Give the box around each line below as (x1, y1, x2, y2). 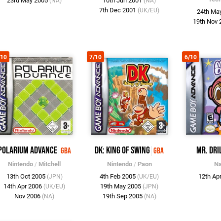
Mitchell (38, 160, 61, 168)
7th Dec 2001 (99, 6, 138, 14)
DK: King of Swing (95, 145, 150, 157)
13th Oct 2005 (6, 173, 47, 181)
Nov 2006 (14, 192, 42, 200)
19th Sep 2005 (102, 192, 144, 200)
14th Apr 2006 (3, 183, 44, 190)
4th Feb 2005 (100, 173, 138, 181)
